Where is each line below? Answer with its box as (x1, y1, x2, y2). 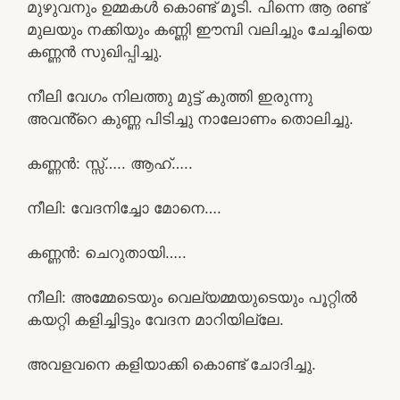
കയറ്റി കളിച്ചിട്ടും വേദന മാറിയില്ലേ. (27, 310, 284, 329)
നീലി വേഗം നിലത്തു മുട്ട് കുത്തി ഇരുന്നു (27, 87, 312, 105)
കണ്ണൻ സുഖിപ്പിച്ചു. (27, 42, 162, 61)
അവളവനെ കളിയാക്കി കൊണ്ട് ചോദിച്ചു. (27, 354, 316, 373)
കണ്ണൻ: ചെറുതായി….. (27, 243, 187, 262)
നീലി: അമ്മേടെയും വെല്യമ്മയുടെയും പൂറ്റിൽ (27, 287, 357, 306)
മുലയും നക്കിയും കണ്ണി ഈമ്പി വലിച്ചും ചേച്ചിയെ (27, 20, 371, 38)
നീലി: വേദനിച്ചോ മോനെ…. (27, 198, 221, 217)
